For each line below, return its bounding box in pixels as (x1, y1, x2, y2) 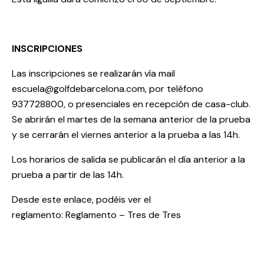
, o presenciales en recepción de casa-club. (64, 97, 250, 110)
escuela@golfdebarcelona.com (12, 82, 145, 95)
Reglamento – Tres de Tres (65, 208, 181, 221)
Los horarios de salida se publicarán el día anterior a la (12, 153, 245, 166)
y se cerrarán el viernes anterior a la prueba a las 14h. (12, 128, 240, 141)
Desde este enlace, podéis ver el (12, 193, 151, 206)
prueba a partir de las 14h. (12, 168, 124, 181)
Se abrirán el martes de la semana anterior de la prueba (12, 113, 250, 126)
